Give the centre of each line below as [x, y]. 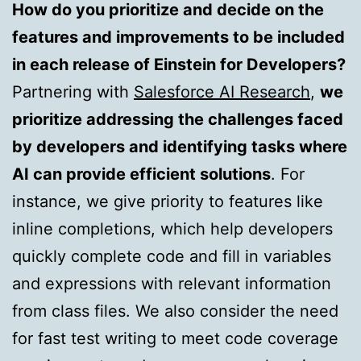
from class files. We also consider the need [175, 311]
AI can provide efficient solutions [141, 174]
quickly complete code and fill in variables [172, 256]
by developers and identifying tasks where [180, 146]
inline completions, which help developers [172, 228]
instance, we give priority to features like [168, 201]
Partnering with [73, 91]
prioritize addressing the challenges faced [178, 119]
